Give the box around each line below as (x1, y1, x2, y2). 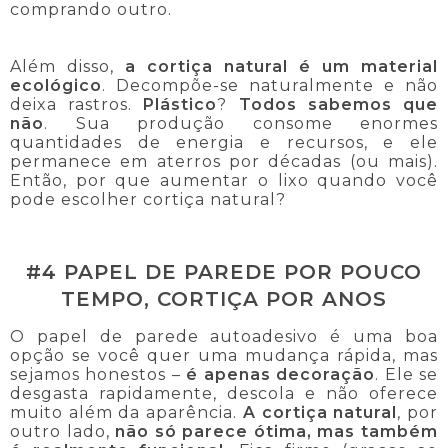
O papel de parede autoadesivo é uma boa (10, 326, 438, 346)
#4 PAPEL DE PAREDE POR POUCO (26, 260, 422, 285)
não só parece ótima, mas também (115, 421, 439, 441)
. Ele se (375, 364, 439, 384)
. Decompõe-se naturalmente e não (102, 76, 438, 96)
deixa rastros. (10, 95, 144, 115)
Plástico (143, 95, 218, 115)
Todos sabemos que (238, 95, 439, 115)
